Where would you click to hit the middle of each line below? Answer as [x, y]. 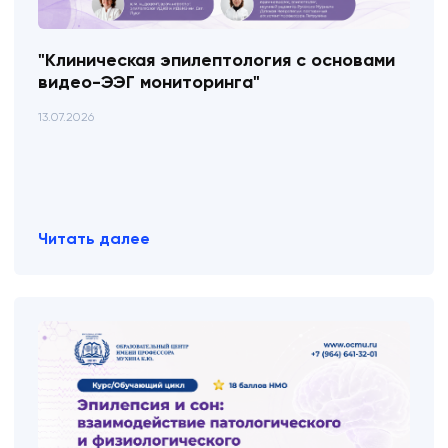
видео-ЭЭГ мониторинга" [149, 82]
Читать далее [94, 238]
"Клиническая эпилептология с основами [216, 60]
